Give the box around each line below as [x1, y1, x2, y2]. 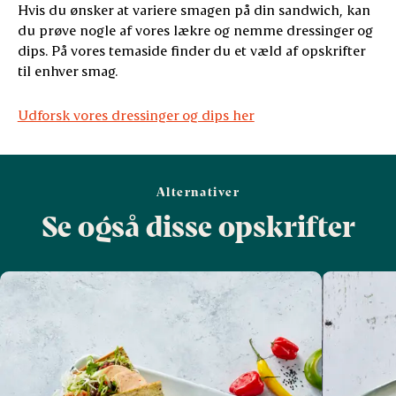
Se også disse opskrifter [41, 207, 355, 243]
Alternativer [156, 183, 240, 199]
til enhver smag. [17, 61, 118, 79]
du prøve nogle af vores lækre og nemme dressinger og [17, 20, 373, 38]
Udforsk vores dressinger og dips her [17, 105, 255, 123]
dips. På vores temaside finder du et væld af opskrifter [17, 41, 365, 58]
